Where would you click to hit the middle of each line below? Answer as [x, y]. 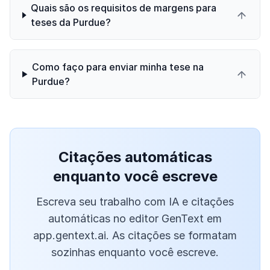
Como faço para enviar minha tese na [118, 67]
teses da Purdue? [71, 23]
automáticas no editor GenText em [135, 219]
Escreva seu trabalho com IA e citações [135, 202]
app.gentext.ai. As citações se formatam [135, 236]
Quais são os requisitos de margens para [124, 8]
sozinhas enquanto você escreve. [135, 253]
